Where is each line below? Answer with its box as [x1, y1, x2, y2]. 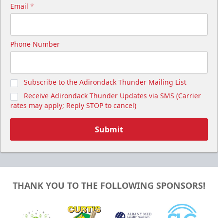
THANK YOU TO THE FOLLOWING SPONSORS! [13, 179, 205, 191]
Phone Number [10, 39, 60, 49]
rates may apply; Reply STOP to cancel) [10, 101, 136, 110]
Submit [95, 124, 123, 135]
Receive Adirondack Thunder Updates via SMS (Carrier [24, 91, 201, 101]
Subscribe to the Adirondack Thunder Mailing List [24, 77, 186, 87]
